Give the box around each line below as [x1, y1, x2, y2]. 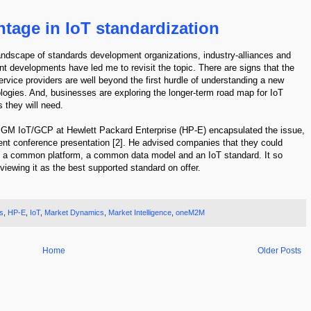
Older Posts [258, 246, 301, 256]
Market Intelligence [108, 208, 171, 217]
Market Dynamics [44, 208, 104, 217]
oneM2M [175, 208, 205, 217]
